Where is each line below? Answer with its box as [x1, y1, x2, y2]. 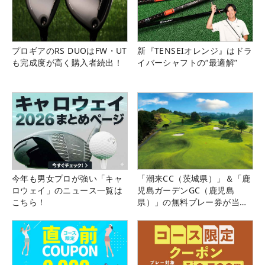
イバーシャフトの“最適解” [137, 56, 238, 68]
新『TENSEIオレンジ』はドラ [137, 44, 253, 56]
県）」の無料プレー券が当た [137, 196, 248, 208]
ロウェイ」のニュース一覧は [12, 184, 123, 196]
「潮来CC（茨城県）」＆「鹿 [137, 172, 251, 184]
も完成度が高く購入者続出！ [12, 56, 123, 68]
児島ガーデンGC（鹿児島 [137, 184, 234, 196]
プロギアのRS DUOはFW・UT [12, 44, 127, 56]
